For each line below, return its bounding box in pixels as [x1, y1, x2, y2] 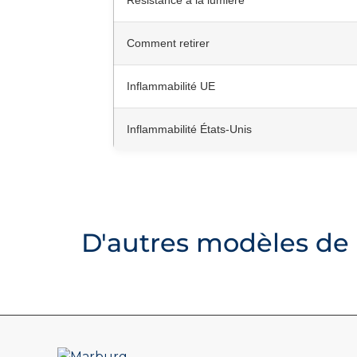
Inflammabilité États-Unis [127, 123, 252, 136]
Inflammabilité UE [127, 80, 215, 93]
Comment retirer [127, 37, 210, 50]
